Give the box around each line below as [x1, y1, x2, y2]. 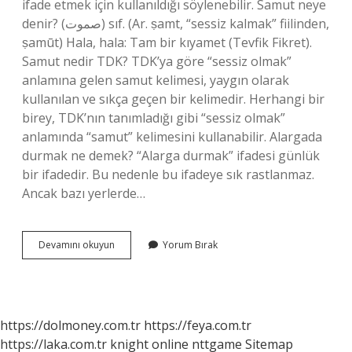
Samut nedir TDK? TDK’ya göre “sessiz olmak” [22, 53, 291, 70]
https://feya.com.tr [144, 317, 251, 334]
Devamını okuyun [38, 238, 115, 251]
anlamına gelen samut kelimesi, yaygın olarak [22, 71, 289, 89]
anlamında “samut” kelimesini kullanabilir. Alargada [22, 128, 322, 145]
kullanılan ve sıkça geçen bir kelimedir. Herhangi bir [22, 90, 324, 108]
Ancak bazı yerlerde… [22, 185, 145, 202]
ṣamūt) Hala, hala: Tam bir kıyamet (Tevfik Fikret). [22, 34, 312, 51]
